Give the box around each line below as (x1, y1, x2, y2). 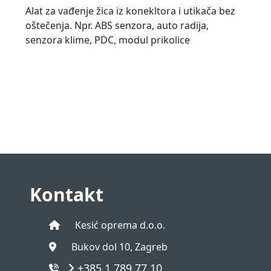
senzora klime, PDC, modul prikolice (25, 33, 190, 47)
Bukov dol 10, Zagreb (71, 240, 168, 253)
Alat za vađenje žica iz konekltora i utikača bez (25, 4, 235, 18)
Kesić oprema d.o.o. (75, 218, 166, 232)
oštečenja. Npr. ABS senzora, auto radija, (25, 19, 209, 32)
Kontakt (30, 182, 104, 207)
